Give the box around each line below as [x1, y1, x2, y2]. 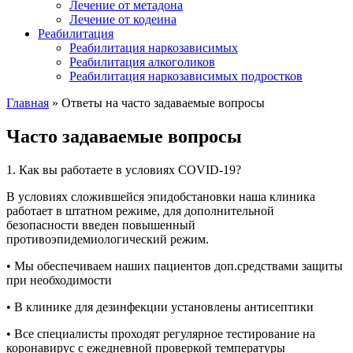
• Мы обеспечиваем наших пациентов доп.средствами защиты [6, 258, 343, 273]
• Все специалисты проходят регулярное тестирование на [6, 326, 315, 340]
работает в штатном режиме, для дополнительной [6, 203, 274, 217]
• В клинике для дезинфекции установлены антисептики [6, 299, 314, 314]
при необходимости [6, 273, 112, 287]
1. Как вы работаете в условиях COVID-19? [6, 162, 241, 176]
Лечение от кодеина [69, 13, 176, 26]
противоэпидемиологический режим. [6, 232, 209, 246]
